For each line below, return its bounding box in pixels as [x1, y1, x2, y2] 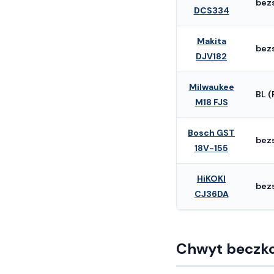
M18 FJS [194, 97, 228, 108]
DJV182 [196, 51, 227, 62]
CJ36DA [194, 188, 229, 199]
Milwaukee [188, 81, 234, 92]
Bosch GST [188, 127, 235, 138]
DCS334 [193, 5, 229, 16]
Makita [196, 35, 226, 46]
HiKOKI [197, 173, 226, 184]
